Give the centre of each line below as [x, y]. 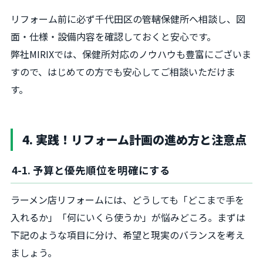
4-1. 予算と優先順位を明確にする [91, 170]
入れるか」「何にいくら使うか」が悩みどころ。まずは [128, 217]
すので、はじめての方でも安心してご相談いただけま [123, 71]
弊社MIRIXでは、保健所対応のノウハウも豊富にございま [131, 54]
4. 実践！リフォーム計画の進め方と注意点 [134, 139]
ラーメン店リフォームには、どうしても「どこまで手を [127, 199]
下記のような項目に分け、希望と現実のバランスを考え [128, 235]
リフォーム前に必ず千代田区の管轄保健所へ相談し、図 [128, 18]
